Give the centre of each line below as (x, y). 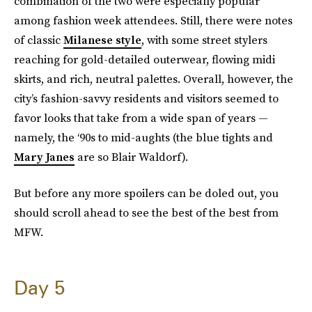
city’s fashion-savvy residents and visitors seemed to (146, 98)
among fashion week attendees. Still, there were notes (153, 20)
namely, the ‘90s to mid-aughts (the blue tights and (143, 137)
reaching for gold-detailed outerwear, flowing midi (145, 59)
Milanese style (102, 40)
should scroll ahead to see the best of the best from (146, 212)
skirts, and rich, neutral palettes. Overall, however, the (154, 79)
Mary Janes (44, 157)
